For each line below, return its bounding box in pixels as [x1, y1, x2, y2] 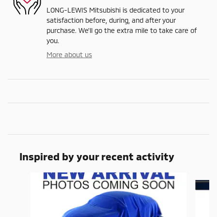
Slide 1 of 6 [7, 173, 40, 182]
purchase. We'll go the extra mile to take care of [46, 26, 197, 35]
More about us [46, 50, 92, 59]
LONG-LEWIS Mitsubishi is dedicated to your [46, 6, 184, 15]
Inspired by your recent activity [19, 150, 174, 163]
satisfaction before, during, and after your [46, 16, 175, 25]
